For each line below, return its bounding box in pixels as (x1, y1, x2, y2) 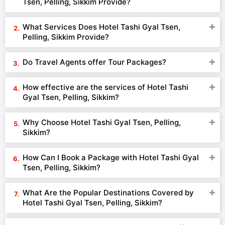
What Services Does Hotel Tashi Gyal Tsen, (23, 22, 180, 32)
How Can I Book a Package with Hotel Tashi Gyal (23, 153, 199, 162)
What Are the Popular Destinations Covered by (23, 188, 194, 197)
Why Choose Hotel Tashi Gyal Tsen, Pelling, (23, 118, 181, 127)
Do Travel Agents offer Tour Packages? (23, 57, 166, 67)
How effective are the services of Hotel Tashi (23, 82, 188, 92)
